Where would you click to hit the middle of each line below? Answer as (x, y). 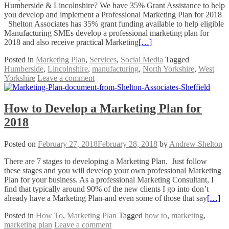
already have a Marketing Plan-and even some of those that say (106, 198)
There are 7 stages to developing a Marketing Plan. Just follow (106, 162)
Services (103, 59)
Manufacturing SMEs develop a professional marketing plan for (107, 33)
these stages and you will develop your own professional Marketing (113, 171)
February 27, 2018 (68, 144)
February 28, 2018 (128, 144)
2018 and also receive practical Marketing (71, 42)
